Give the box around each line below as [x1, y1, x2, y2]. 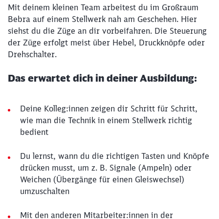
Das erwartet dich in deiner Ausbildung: [8, 72, 197, 84]
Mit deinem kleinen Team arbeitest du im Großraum [8, 2, 198, 12]
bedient [20, 127, 48, 137]
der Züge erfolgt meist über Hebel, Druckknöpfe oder [8, 38, 205, 47]
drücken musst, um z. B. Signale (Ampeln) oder [20, 163, 192, 173]
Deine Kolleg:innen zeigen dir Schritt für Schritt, [20, 104, 197, 113]
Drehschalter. [8, 49, 57, 59]
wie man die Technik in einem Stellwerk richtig [20, 115, 192, 125]
